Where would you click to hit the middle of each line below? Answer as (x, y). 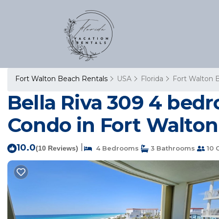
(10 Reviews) (57, 148)
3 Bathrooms (172, 148)
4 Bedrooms (115, 148)
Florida (152, 79)
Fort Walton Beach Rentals (62, 79)
